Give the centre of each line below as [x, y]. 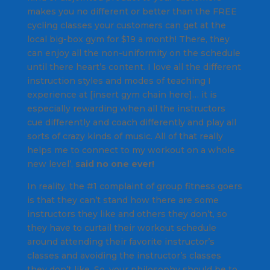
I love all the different [194, 67]
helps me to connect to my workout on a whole [131, 150]
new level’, [50, 164]
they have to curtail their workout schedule [121, 228]
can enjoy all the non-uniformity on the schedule [133, 53]
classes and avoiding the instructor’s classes [124, 256]
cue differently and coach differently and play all [131, 123]
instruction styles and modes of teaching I [119, 81]
